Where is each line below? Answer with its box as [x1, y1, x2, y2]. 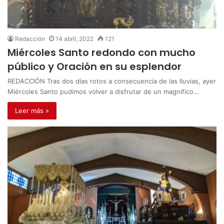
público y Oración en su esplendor [7, 59, 181, 73]
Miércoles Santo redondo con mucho [7, 45, 195, 59]
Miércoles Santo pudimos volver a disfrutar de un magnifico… [7, 87, 199, 95]
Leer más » [15, 106, 49, 114]
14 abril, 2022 [55, 35, 93, 42]
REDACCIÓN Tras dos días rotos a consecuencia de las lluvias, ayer [7, 77, 216, 85]
